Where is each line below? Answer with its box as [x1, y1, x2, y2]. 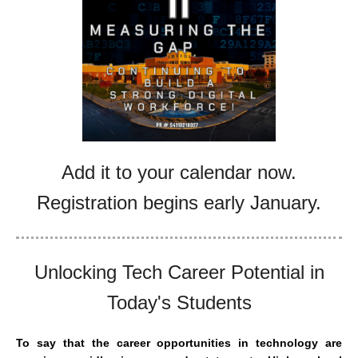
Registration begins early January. [37, 192, 321, 213]
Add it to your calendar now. [62, 161, 296, 183]
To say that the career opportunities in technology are [16, 336, 342, 349]
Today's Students [106, 292, 252, 313]
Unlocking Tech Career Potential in [34, 261, 324, 283]
